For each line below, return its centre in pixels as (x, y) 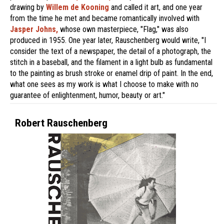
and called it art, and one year (156, 7)
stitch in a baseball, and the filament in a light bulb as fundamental (111, 62)
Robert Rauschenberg (61, 123)
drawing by (28, 7)
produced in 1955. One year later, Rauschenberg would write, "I (108, 40)
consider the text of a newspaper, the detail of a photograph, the (110, 51)
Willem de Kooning (77, 7)
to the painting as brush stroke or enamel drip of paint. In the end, (111, 73)
